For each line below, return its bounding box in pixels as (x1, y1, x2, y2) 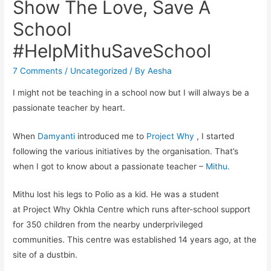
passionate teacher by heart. (13, 102, 126, 113)
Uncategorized (70, 65, 128, 76)
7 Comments (13, 65, 63, 76)
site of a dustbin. (13, 250, 78, 260)
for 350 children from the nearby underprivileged (13, 220, 203, 230)
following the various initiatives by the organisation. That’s (13, 146, 239, 156)
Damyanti (38, 131, 76, 141)
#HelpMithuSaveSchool (13, 39, 212, 62)
